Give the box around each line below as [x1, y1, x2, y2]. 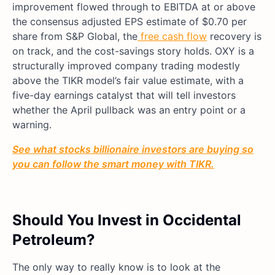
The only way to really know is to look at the [12, 260, 220, 273]
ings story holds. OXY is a [135, 44, 254, 57]
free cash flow [137, 29, 207, 42]
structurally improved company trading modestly [12, 59, 240, 72]
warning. [12, 118, 52, 131]
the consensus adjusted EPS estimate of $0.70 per [12, 15, 247, 28]
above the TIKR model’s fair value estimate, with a [12, 74, 244, 87]
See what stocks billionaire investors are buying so [12, 142, 254, 155]
